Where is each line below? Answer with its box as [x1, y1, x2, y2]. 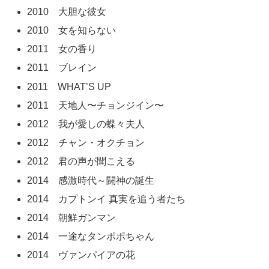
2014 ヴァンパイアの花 [27, 250, 136, 261]
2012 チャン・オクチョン [27, 138, 145, 148]
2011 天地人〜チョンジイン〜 [27, 100, 165, 110]
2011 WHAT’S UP [27, 81, 112, 92]
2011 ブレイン [27, 62, 97, 73]
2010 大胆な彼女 [27, 6, 107, 17]
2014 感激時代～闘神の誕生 [27, 175, 155, 186]
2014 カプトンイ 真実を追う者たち [27, 193, 186, 204]
